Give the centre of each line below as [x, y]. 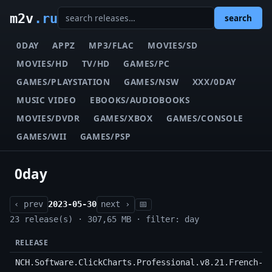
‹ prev [29, 204]
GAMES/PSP [105, 136]
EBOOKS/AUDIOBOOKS [140, 100]
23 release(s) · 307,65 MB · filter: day [104, 219]
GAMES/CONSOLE [205, 118]
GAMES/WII [42, 136]
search [238, 18]
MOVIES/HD [42, 63]
